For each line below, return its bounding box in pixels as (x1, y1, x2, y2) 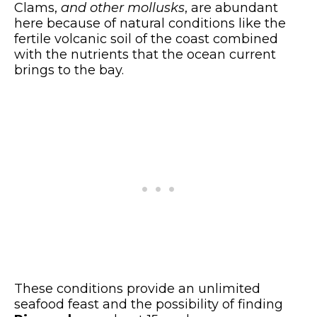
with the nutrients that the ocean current (14, 46, 276, 62)
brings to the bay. (14, 62, 124, 78)
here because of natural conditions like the (14, 15, 286, 31)
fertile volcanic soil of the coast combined (14, 30, 278, 47)
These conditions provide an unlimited (14, 280, 260, 296)
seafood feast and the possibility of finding (14, 296, 283, 312)
